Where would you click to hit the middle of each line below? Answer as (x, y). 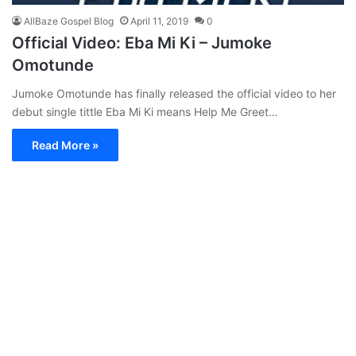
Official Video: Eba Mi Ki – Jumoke (142, 43)
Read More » (65, 145)
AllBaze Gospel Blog (69, 21)
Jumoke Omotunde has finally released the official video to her (174, 93)
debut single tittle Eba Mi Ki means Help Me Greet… (145, 111)
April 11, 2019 (159, 21)
